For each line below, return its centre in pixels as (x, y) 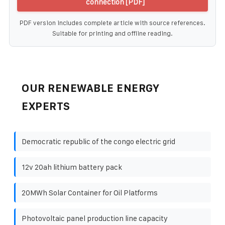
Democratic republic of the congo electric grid (98, 141)
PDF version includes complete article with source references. (113, 23)
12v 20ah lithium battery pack (72, 167)
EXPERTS (46, 106)
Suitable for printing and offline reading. (113, 33)
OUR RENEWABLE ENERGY (90, 88)
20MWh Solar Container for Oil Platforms (90, 192)
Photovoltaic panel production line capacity (95, 218)
